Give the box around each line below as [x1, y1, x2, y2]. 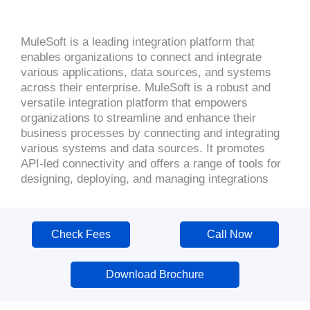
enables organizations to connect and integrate [21, 51, 262, 64]
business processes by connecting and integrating [21, 127, 280, 140]
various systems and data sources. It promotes [21, 142, 265, 155]
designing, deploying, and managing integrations [21, 172, 268, 185]
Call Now [206, 228, 253, 240]
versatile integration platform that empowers [21, 96, 248, 109]
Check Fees [51, 228, 111, 240]
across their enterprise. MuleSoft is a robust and [21, 81, 271, 94]
